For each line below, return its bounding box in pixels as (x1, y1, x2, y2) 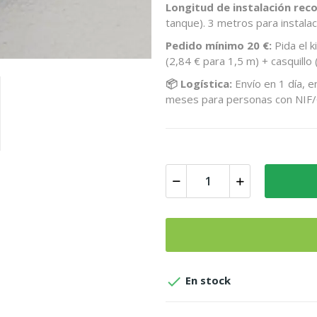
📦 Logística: (166, 76, 232, 91)
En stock (183, 273, 231, 288)
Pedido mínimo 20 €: (166, 38, 272, 52)
